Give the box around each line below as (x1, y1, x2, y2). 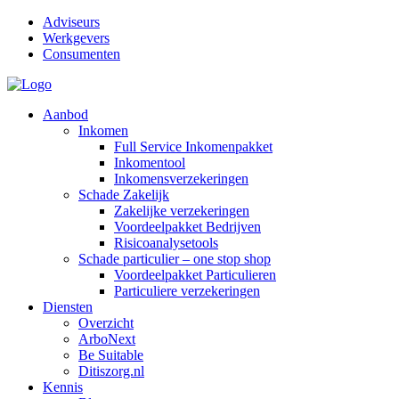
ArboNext (78, 331, 135, 346)
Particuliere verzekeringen (114, 283, 260, 298)
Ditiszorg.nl (78, 363, 144, 379)
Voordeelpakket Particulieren (114, 267, 276, 282)
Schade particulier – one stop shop (78, 251, 271, 266)
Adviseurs (43, 14, 100, 29)
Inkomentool (114, 155, 185, 170)
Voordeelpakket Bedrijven (114, 219, 261, 234)
